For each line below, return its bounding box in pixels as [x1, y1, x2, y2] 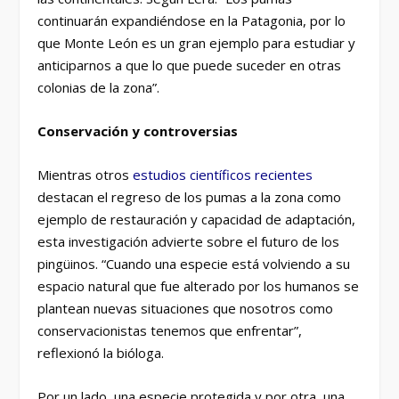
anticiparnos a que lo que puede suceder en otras [37, 55, 342, 74]
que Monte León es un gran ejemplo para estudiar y [37, 33, 356, 52]
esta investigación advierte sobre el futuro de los [37, 232, 340, 250]
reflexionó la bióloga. [37, 343, 165, 362]
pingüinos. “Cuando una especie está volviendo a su [37, 254, 351, 273]
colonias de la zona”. [37, 77, 160, 96]
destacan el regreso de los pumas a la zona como [37, 187, 342, 206]
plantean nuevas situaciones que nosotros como [37, 298, 334, 317]
